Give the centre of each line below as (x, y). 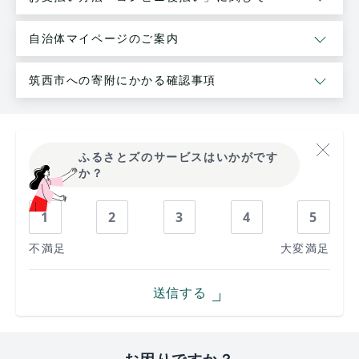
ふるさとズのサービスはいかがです (179, 157)
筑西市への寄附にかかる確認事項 (123, 80)
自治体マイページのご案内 (104, 38)
